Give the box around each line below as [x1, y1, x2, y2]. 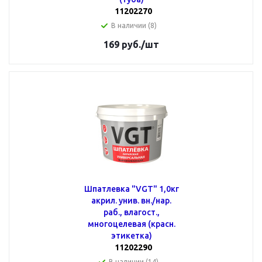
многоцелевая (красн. [87, 219, 175, 229]
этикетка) [111, 231, 152, 240]
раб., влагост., [103, 208, 160, 217]
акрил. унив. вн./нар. [91, 196, 171, 205]
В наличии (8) [111, 22, 157, 29]
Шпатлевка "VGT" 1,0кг [84, 184, 132, 194]
